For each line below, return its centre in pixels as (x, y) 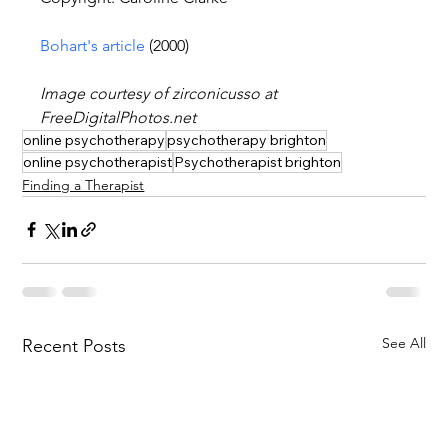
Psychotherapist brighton (258, 161)
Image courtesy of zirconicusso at (161, 93)
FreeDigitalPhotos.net (118, 117)
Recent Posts (74, 345)
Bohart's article (93, 45)
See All (403, 342)
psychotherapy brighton (247, 139)
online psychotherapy (94, 139)
